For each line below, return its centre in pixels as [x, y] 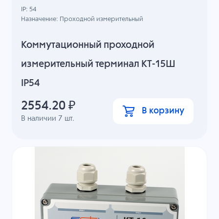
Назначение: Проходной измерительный [82, 20]
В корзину [163, 111]
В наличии [40, 118]
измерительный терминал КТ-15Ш [99, 64]
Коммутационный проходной [88, 45]
